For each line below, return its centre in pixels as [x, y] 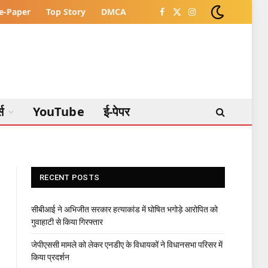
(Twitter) [194, 30]
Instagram [211, 17]
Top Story [66, 12]
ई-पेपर [117, 112]
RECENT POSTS [70, 177]
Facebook [180, 17]
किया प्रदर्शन [50, 257]
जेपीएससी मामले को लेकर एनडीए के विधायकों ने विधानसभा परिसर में [127, 245]
